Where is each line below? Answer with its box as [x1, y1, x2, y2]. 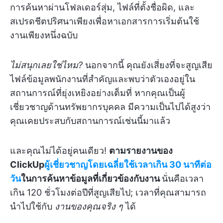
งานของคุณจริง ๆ [55, 201, 123, 212]
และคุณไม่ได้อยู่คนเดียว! [10, 145, 109, 156]
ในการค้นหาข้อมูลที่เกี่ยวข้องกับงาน [21, 173, 162, 184]
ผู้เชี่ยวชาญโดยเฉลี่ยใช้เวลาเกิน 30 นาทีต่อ [44, 159, 212, 170]
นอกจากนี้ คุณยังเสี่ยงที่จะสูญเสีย [83, 60, 213, 70]
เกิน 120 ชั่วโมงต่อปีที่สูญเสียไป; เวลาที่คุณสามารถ [10, 187, 206, 198]
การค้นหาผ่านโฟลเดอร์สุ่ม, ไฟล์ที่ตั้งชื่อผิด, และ [10, 2, 195, 12]
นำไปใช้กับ [10, 201, 55, 212]
